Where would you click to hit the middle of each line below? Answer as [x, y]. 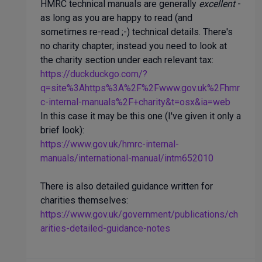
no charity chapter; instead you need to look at [134, 46]
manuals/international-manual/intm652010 [127, 158]
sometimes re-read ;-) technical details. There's [137, 32]
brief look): [62, 130]
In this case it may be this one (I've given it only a [141, 116]
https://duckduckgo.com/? [94, 74]
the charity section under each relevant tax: [127, 60]
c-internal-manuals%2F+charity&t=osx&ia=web [135, 102]
